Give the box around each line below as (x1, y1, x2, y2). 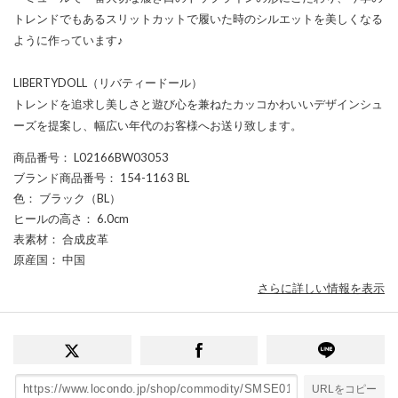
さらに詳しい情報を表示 (258, 281, 385, 296)
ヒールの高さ (13, 211, 83, 226)
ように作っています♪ (13, 32, 123, 47)
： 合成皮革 (48, 231, 108, 246)
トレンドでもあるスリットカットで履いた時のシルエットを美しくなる (13, 11, 383, 26)
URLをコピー (312, 382, 377, 395)
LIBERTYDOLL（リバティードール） (13, 75, 203, 90)
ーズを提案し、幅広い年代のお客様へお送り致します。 (13, 117, 302, 132)
